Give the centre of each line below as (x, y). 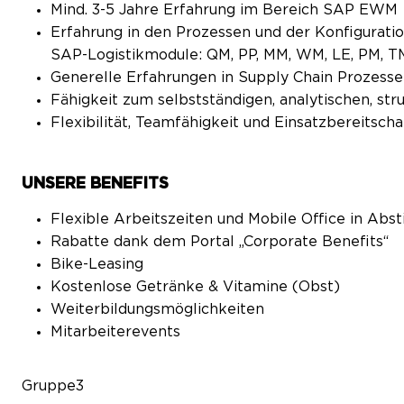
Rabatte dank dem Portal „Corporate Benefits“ (220, 242)
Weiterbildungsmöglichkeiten (157, 310)
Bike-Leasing (97, 265)
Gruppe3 (53, 386)
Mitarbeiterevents (115, 332)
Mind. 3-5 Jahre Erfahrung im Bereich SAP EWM (224, 9)
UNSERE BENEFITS (95, 184)
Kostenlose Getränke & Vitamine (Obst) (195, 287)
